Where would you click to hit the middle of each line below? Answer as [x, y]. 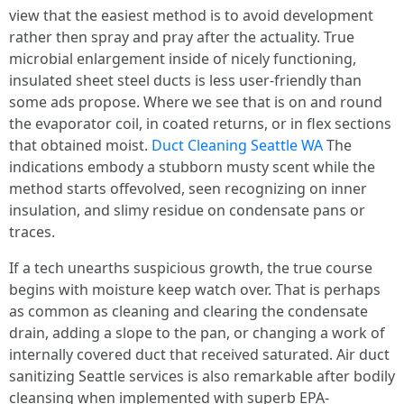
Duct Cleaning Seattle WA [237, 145]
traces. [32, 232]
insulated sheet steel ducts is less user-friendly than [185, 80]
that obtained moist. [80, 145]
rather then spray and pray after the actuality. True [182, 37]
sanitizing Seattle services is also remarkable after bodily [202, 376]
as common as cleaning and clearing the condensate [188, 311]
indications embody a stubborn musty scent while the [192, 167]
